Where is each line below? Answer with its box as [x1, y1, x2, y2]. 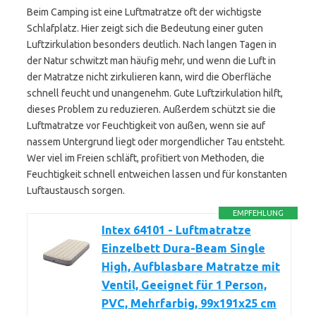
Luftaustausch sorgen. [27, 185, 125, 196]
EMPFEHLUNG [233, 209, 284, 217]
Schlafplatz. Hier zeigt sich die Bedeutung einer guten [27, 23, 263, 34]
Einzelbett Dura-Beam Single [102, 242, 265, 255]
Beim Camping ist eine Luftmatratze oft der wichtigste [27, 6, 262, 18]
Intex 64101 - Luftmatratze [102, 224, 251, 236]
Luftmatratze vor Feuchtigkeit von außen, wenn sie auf [27, 120, 265, 131]
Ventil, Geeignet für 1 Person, [102, 279, 267, 291]
